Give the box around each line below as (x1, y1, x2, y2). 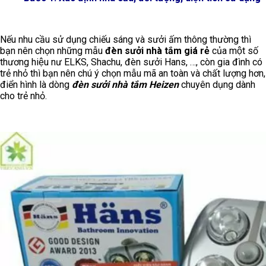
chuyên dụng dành (179, 79, 255, 91)
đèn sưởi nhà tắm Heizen (72, 79, 179, 91)
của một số (210, 45, 258, 57)
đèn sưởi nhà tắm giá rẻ (105, 45, 210, 57)
